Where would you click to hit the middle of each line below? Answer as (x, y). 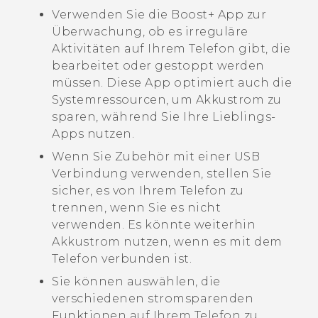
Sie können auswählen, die (136, 282)
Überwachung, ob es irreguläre (150, 32)
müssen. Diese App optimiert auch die (172, 83)
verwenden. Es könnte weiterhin (154, 225)
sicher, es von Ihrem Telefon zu (148, 191)
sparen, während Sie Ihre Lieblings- (164, 117)
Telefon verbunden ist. (122, 259)
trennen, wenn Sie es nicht (136, 208)
